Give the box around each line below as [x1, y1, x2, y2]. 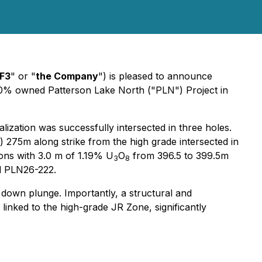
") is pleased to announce [98, 70, 212, 82]
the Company [36, 70, 98, 82]
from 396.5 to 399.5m [130, 150, 229, 161]
